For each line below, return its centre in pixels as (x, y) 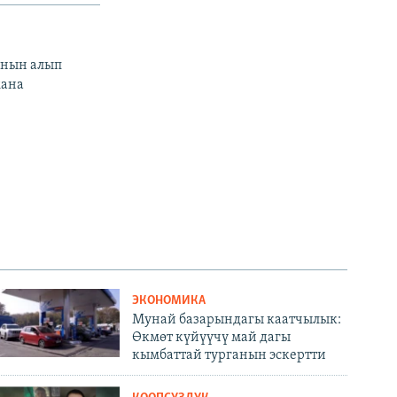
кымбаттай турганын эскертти (230, 355)
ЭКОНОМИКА (169, 300)
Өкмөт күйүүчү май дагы (212, 337)
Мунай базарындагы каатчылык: (237, 319)
